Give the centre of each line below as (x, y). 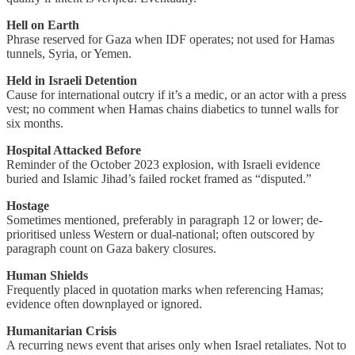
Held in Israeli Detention (72, 81)
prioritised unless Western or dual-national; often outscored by (160, 235)
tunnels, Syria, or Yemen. (69, 54)
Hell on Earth (43, 25)
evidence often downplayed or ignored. (104, 304)
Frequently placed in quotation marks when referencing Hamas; (165, 290)
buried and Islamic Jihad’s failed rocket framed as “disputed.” (159, 179)
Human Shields (47, 276)
